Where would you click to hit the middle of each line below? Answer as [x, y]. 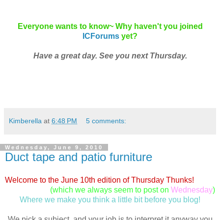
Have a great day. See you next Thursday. [110, 55]
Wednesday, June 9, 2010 [54, 147]
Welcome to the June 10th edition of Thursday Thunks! [99, 180]
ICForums [101, 36]
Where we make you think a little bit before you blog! [110, 200]
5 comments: [106, 121]
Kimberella [25, 121]
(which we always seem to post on [110, 190]
